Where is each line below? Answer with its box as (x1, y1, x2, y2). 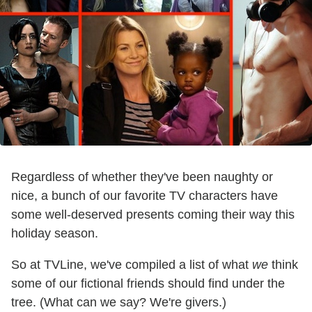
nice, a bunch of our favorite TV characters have (11, 188, 278, 203)
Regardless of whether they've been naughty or (11, 169, 273, 184)
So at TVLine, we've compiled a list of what (11, 257, 252, 272)
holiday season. (11, 226, 98, 240)
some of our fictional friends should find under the (11, 276, 285, 290)
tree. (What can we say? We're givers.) (11, 295, 226, 309)
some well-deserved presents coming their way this (11, 207, 295, 221)
